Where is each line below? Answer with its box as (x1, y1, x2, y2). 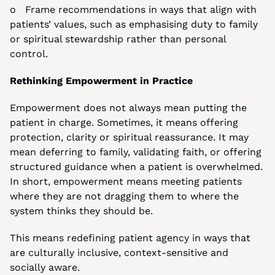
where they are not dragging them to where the (10, 190, 239, 202)
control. (10, 48, 48, 60)
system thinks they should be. (10, 205, 153, 217)
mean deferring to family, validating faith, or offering (10, 146, 261, 158)
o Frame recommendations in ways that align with (10, 4, 257, 15)
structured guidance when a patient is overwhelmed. (10, 161, 263, 172)
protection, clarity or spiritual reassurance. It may (10, 131, 249, 143)
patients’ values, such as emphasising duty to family (10, 18, 258, 30)
